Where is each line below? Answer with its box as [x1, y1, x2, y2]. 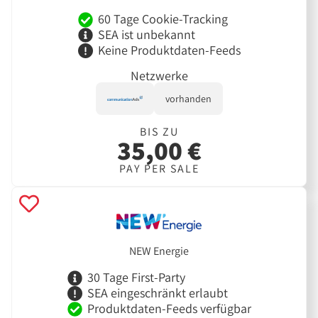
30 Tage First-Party [87, 269, 185, 286]
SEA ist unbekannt [97, 26, 195, 43]
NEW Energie [129, 243, 189, 258]
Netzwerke [130, 67, 188, 84]
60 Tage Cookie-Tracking [97, 11, 228, 28]
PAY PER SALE [119, 160, 199, 176]
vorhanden [165, 92, 212, 105]
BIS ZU [139, 124, 179, 139]
